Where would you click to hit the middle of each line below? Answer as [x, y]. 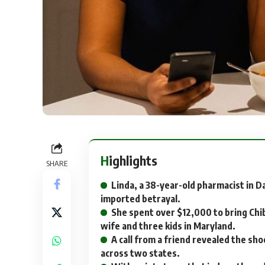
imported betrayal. [140, 199]
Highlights [133, 161]
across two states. [140, 253]
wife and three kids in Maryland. [168, 226]
